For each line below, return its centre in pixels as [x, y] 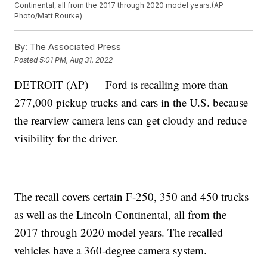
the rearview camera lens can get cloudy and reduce [131, 120]
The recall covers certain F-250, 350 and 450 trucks [132, 197]
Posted [27, 60]
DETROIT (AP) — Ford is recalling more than [122, 85]
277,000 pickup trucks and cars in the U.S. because [131, 103]
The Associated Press [74, 47]
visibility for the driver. [66, 138]
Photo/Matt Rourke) [49, 16]
